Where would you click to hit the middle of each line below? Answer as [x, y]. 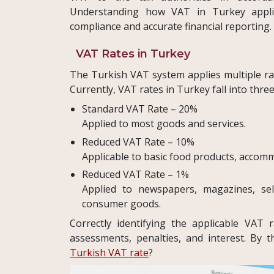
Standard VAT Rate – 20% [140, 109]
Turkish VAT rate [109, 253]
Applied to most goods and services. [164, 124]
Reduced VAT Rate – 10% [138, 142]
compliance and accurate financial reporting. [171, 27]
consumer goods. [121, 204]
